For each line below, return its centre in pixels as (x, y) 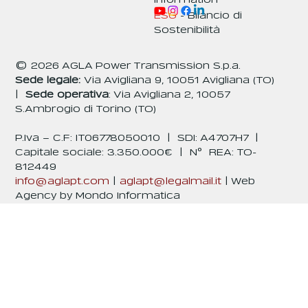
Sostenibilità (187, 30)
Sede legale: (49, 80)
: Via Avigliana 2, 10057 (169, 95)
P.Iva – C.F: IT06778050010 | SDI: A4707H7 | (138, 138)
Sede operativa (67, 95)
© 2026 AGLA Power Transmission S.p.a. (129, 66)
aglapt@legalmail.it (170, 181)
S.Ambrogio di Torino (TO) (85, 109)
